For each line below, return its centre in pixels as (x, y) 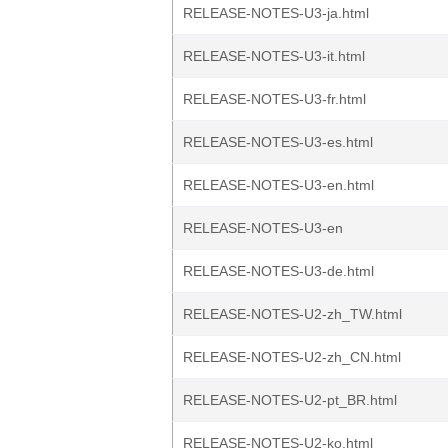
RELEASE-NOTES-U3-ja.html (276, 13)
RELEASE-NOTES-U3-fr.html (274, 99)
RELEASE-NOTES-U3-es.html (278, 142)
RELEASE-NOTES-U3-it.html (274, 56)
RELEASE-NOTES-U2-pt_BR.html (290, 400)
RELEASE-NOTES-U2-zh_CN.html (292, 357)
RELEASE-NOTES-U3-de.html (278, 271)
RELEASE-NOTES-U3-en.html (278, 185)
